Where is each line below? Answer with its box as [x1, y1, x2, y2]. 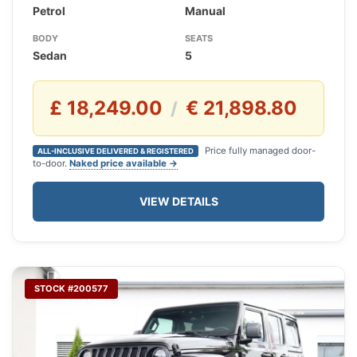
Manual [184, 4, 226, 18]
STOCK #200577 [34, 283, 108, 295]
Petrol [33, 4, 65, 18]
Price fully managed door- [202, 145, 316, 157]
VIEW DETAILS [139, 194, 218, 209]
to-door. [33, 158, 69, 170]
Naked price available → [69, 158, 178, 170]
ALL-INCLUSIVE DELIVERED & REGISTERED [37, 147, 194, 156]
